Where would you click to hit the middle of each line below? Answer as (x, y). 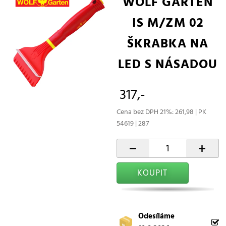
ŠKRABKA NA (168, 43)
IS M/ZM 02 (168, 23)
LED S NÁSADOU (168, 64)
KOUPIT (153, 173)
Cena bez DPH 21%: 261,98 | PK (161, 111)
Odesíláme (157, 216)
